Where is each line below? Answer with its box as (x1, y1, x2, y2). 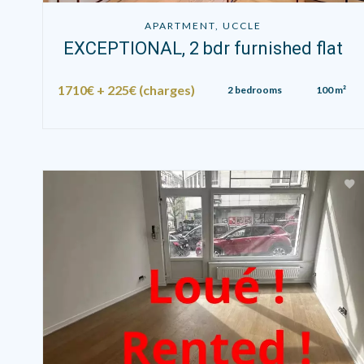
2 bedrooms (227, 83, 282, 96)
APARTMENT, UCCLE (145, 19, 262, 32)
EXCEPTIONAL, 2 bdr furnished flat (63, 37, 344, 58)
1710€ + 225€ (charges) (58, 81, 196, 97)
